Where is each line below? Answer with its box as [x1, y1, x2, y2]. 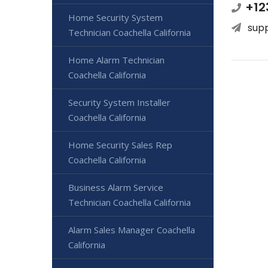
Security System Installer [68, 96, 170, 108]
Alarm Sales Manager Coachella [68, 224, 195, 236]
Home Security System [68, 11, 163, 23]
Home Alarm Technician [68, 54, 165, 66]
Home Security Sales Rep [68, 139, 172, 151]
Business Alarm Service [68, 181, 163, 193]
